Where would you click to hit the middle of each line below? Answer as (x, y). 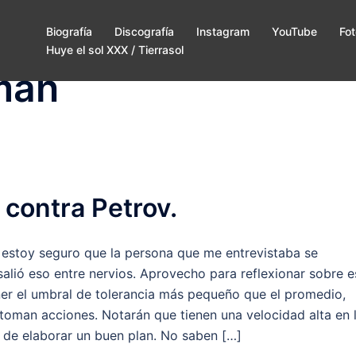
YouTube (294, 31)
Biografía (69, 31)
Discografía (144, 31)
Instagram (223, 31)
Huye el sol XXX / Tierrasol (115, 50)
